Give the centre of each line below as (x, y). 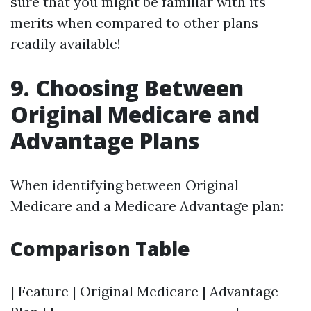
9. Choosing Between (127, 88)
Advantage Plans (105, 141)
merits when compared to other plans (134, 23)
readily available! (66, 43)
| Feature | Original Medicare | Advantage (144, 291)
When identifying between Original (125, 185)
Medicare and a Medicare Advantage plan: (147, 206)
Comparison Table (100, 249)
